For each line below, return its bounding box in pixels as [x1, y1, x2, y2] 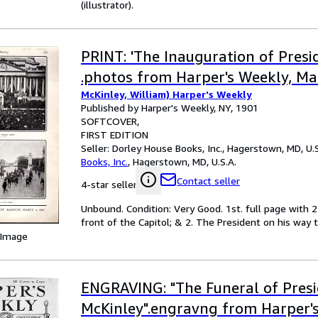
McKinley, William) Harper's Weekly [81, 88, 252, 100]
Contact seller [177, 175, 240, 187]
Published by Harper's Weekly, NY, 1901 [81, 102, 258, 114]
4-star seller [81, 178, 137, 190]
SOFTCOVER [81, 115, 137, 127]
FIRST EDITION [81, 128, 148, 141]
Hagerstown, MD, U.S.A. [133, 155, 236, 168]
